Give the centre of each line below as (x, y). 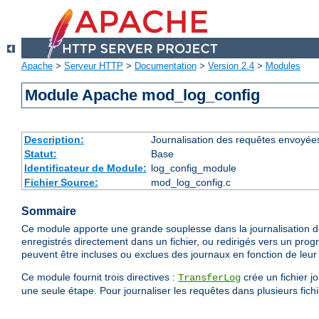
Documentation (166, 66)
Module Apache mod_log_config (143, 95)
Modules (283, 66)
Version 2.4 (231, 66)
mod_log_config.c (190, 183)
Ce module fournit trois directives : (100, 277)
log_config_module (193, 168)
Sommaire (49, 211)
